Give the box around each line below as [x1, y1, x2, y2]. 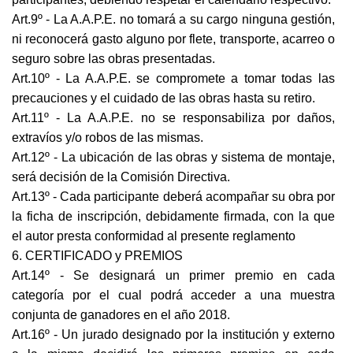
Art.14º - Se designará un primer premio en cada [12, 269, 335, 283]
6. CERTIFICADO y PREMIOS [12, 249, 183, 263]
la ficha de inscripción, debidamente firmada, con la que [12, 210, 335, 224]
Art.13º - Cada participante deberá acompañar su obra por [12, 190, 335, 204]
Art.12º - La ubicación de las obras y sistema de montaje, [12, 150, 335, 165]
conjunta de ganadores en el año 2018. [12, 308, 230, 322]
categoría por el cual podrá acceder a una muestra [12, 288, 335, 303]
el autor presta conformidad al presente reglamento [12, 229, 295, 243]
